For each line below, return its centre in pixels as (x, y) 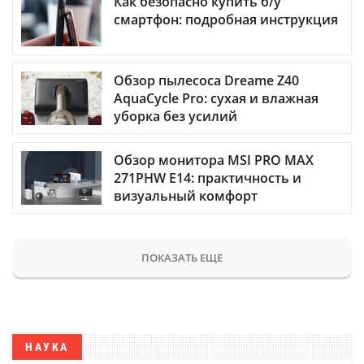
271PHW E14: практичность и (208, 178)
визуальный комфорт (186, 195)
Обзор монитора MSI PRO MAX (214, 160)
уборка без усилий (175, 117)
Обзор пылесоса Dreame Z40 (206, 81)
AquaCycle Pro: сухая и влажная (216, 99)
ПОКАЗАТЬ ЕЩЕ (182, 257)
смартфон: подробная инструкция (226, 20)
